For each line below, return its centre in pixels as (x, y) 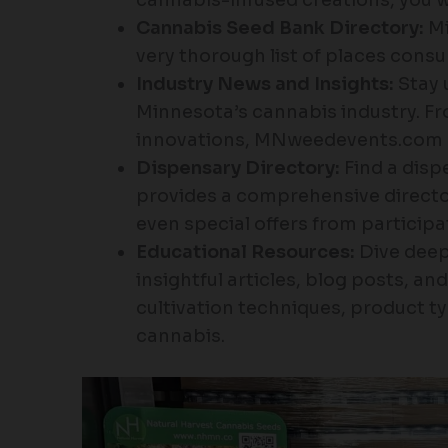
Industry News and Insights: (265, 83)
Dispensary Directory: (238, 167)
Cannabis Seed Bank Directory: (280, 27)
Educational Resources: (245, 251)
